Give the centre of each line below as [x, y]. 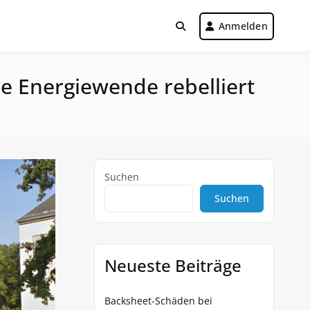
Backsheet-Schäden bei [158, 301]
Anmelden [243, 26]
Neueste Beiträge [173, 265]
